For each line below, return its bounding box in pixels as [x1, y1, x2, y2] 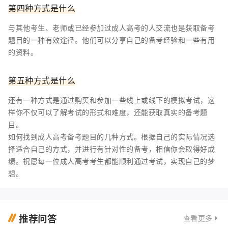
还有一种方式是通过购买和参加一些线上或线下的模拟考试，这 [8, 95, 215, 105]
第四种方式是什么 [8, 3, 75, 14]
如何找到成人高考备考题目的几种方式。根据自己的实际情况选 [8, 132, 215, 141]
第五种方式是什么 [8, 75, 75, 86]
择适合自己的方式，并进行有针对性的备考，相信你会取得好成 [8, 144, 215, 154]
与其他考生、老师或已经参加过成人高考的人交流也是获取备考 [8, 23, 215, 33]
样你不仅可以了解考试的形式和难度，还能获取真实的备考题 [8, 107, 208, 117]
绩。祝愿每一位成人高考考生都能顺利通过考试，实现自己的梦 [8, 156, 215, 166]
